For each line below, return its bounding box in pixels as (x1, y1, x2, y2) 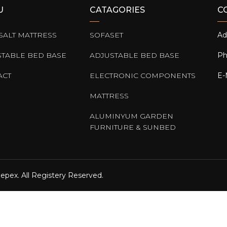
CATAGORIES (89, 5, 145, 15)
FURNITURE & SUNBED (89, 122, 176, 132)
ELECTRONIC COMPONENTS (89, 70, 196, 80)
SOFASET (89, 30, 123, 40)
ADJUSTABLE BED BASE (89, 50, 179, 60)
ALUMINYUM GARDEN (89, 111, 173, 121)
